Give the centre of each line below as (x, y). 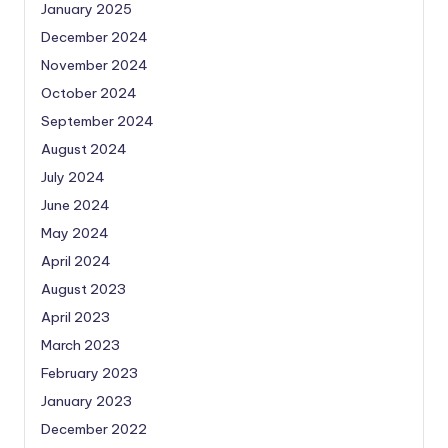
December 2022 (94, 428)
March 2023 (80, 344)
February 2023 (89, 372)
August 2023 (83, 288)
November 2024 (94, 64)
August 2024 (84, 148)
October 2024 (89, 92)
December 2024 (94, 36)
